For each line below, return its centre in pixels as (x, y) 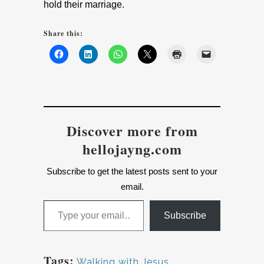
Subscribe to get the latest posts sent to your (132, 171)
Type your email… (59, 199)
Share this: (63, 33)
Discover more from (132, 131)
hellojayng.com (132, 149)
